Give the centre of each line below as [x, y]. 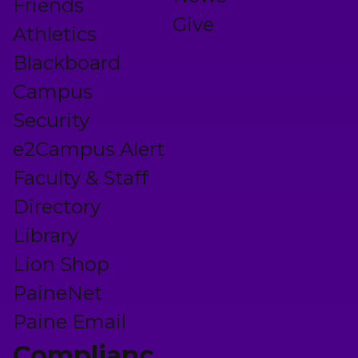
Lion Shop [61, 265]
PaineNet [58, 293]
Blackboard [67, 63]
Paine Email [70, 322]
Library [46, 236]
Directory [57, 207]
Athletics [55, 34]
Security [51, 121]
